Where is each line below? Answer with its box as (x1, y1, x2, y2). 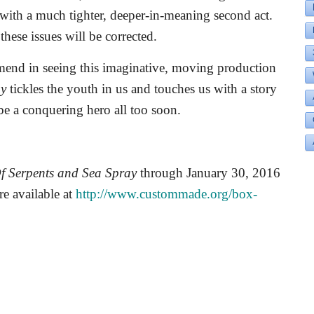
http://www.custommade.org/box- (76, 186, 257, 201)
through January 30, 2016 (140, 165, 280, 180)
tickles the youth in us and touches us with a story (6, 81, 277, 96)
